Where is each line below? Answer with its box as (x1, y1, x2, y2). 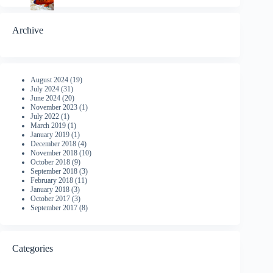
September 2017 (30, 203, 77, 212)
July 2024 (30, 84, 59, 93)
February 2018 (30, 175, 73, 185)
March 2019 (30, 121, 66, 130)
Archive (12, 24, 43, 35)
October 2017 (30, 194, 70, 203)
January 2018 (30, 185, 69, 194)
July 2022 (30, 112, 59, 121)
